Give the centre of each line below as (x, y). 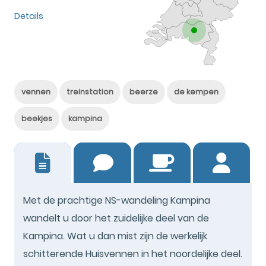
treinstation (90, 91)
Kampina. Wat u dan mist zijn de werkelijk (115, 236)
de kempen (196, 91)
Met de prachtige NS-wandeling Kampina (117, 200)
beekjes (37, 118)
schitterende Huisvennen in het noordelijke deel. (133, 254)
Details (29, 16)
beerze (144, 91)
